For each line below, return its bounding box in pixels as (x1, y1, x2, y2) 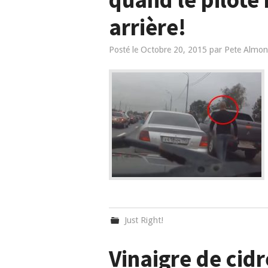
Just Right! (124, 215, 164, 225)
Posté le (109, 45, 141, 54)
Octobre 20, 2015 (141, 45, 207, 54)
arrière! (109, 13, 186, 41)
